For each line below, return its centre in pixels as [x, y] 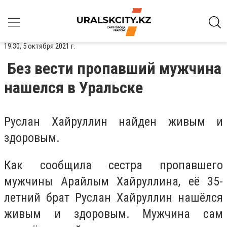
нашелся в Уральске [73, 88]
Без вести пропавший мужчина [114, 68]
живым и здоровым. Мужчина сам [113, 214]
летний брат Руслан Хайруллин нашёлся [113, 197]
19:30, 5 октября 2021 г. [40, 46]
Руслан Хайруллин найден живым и [113, 122]
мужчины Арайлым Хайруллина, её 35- [113, 181]
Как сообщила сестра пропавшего [113, 165]
